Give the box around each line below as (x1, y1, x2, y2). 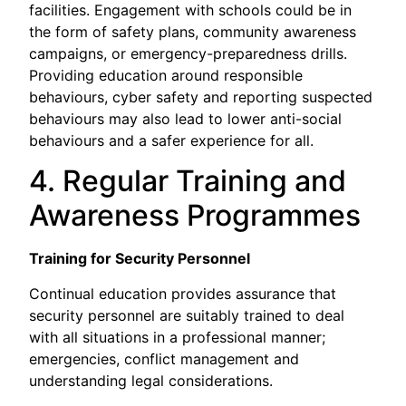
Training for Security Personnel (29, 249, 251, 268)
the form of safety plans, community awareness (29, 23, 357, 41)
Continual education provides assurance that (29, 284, 337, 303)
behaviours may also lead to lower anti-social (29, 110, 343, 128)
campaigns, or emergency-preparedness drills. (29, 44, 348, 63)
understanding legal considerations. (29, 371, 278, 390)
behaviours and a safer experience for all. (29, 131, 314, 150)
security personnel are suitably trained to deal (29, 305, 345, 324)
